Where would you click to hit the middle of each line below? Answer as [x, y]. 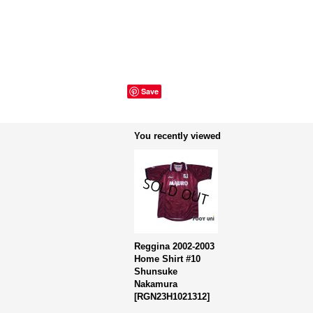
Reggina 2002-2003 [174, 246]
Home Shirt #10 [167, 259]
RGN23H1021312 [172, 297]
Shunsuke [156, 271]
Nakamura [156, 284]
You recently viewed [177, 136]
